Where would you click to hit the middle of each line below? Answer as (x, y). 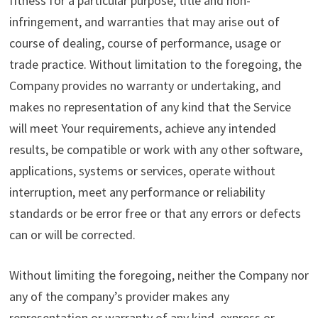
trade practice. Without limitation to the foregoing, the (155, 65)
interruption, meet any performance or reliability (137, 192)
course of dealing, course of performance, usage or (145, 43)
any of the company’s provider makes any (119, 297)
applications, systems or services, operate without (142, 171)
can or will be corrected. (72, 235)
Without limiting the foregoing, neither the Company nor (159, 275)
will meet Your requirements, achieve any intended (142, 128)
